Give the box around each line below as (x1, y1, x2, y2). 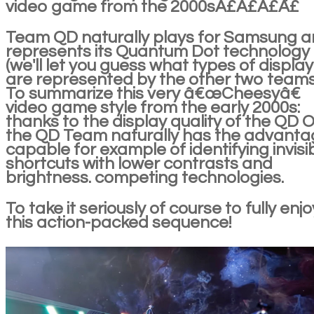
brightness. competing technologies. (6, 168, 284, 186)
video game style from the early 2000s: (6, 98, 300, 116)
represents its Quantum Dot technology (6, 42, 310, 60)
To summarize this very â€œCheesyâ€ (6, 84, 301, 102)
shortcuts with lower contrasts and (6, 154, 273, 172)
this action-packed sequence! (6, 213, 231, 231)
